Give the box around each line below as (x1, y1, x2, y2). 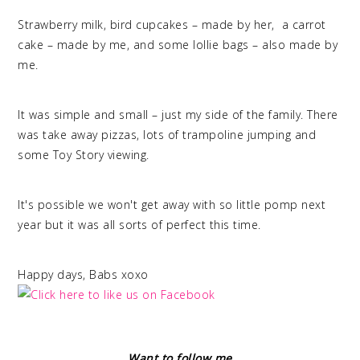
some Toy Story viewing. (18, 147, 153, 163)
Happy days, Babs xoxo (18, 267, 153, 283)
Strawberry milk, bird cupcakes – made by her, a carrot (18, 17, 326, 33)
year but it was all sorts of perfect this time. (18, 217, 265, 233)
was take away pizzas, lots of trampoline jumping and (18, 127, 317, 143)
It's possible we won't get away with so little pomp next (18, 197, 326, 213)
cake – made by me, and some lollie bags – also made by (18, 37, 338, 53)
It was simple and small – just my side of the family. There (18, 107, 338, 123)
